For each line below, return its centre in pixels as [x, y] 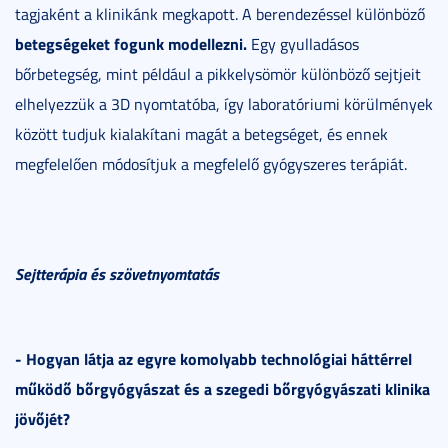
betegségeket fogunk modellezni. [131, 43]
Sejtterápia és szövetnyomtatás [117, 273]
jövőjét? [42, 418]
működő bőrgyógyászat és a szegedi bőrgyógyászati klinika [222, 388]
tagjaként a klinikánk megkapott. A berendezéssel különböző [220, 13]
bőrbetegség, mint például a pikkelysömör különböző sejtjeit [218, 73]
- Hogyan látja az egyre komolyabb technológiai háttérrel [213, 358]
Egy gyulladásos [303, 43]
